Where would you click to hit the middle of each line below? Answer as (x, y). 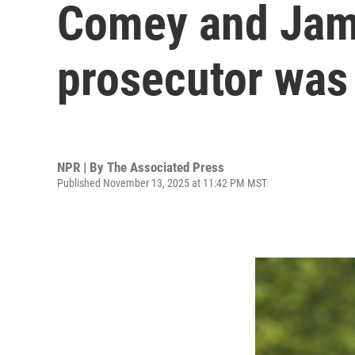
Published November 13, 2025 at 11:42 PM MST (162, 183)
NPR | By (82, 167)
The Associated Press (166, 167)
